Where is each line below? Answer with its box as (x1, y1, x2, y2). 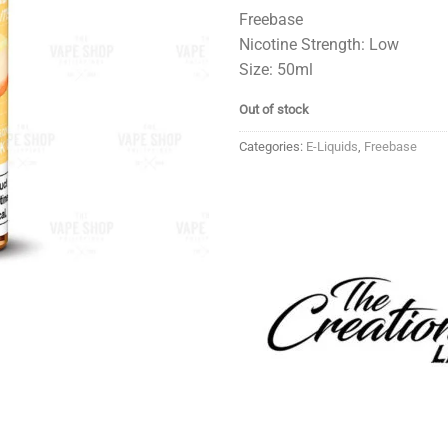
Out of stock (239, 102, 309, 118)
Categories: (239, 139, 306, 155)
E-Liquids (306, 139, 358, 155)
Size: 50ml (239, 59, 313, 79)
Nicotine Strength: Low (239, 34, 399, 54)
